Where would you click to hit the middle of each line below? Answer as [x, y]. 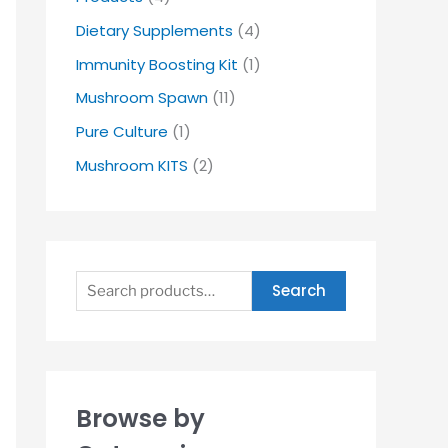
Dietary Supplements [154, 30]
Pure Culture [122, 131]
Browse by [140, 418]
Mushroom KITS [132, 165]
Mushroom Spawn [142, 98]
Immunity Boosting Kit [157, 64]
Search [299, 291]
